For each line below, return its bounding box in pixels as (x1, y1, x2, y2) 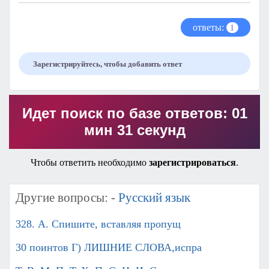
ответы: (193, 22, 226, 33)
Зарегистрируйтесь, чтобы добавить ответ (33, 59, 182, 69)
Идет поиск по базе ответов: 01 (22, 105, 247, 122)
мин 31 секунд (83, 122, 186, 139)
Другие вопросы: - (16, 190, 118, 205)
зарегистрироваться (149, 157, 236, 168)
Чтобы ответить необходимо (31, 157, 149, 168)
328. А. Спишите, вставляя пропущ (16, 218, 181, 231)
